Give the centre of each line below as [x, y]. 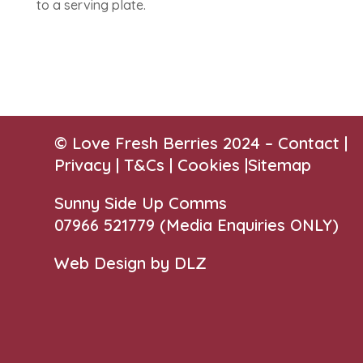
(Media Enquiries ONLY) [250, 225]
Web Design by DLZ [131, 263]
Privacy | [90, 165]
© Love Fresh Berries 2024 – [167, 143]
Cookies [209, 165]
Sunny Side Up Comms [141, 203]
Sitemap [280, 165]
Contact [309, 143]
